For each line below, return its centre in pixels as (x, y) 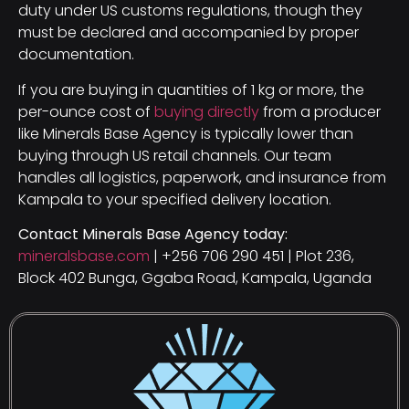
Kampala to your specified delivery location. (175, 199)
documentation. (76, 55)
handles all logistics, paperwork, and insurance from (202, 177)
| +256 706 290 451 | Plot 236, (252, 257)
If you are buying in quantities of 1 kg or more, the (191, 89)
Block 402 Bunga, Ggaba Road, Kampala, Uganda (195, 278)
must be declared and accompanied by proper (189, 33)
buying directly (207, 111)
